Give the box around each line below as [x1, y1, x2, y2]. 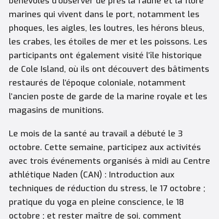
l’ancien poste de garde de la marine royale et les [8, 90, 207, 102]
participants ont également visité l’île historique [8, 49, 202, 61]
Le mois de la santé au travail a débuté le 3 [8, 128, 183, 140]
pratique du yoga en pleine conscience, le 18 [8, 197, 184, 208]
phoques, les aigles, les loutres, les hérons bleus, [8, 22, 204, 34]
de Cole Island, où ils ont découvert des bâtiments [8, 63, 209, 75]
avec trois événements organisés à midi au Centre [8, 155, 210, 167]
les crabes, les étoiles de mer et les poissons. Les [8, 36, 207, 47]
